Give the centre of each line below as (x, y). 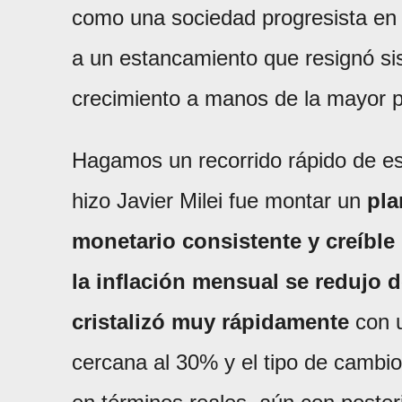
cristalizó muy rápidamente (210, 321)
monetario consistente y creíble (233, 240)
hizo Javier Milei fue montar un (219, 200)
